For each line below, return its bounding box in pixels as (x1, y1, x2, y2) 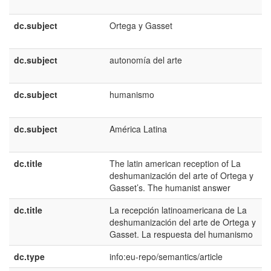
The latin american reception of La (109, 157, 241, 169)
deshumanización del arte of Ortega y (109, 169, 253, 181)
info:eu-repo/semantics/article (109, 250, 223, 263)
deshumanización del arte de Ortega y (109, 216, 256, 228)
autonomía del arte (109, 54, 182, 66)
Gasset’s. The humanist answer (109, 181, 230, 194)
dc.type (14, 250, 45, 263)
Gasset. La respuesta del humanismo (109, 228, 253, 240)
